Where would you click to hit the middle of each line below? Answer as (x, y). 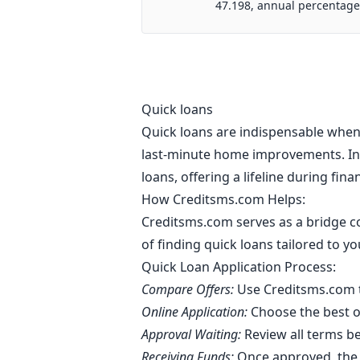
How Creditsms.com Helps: (227, 199)
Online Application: (194, 312)
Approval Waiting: (191, 334)
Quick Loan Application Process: (240, 267)
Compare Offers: (189, 289)
